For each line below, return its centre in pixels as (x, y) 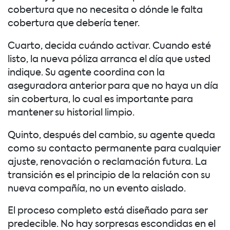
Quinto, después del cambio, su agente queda (111, 135)
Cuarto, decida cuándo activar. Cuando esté (109, 46)
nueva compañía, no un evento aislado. (97, 189)
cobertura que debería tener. (74, 24)
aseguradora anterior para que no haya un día (113, 86)
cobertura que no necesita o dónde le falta (105, 11)
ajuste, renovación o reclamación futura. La (107, 162)
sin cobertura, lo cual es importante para (100, 99)
